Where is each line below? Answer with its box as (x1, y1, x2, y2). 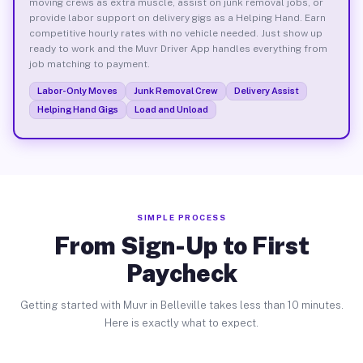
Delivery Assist (233, 85, 299, 96)
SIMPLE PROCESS (137, 212, 226, 222)
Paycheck (126, 258, 237, 288)
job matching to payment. (28, 58, 150, 70)
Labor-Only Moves (36, 85, 117, 96)
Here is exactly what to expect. (105, 317, 258, 329)
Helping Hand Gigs (36, 104, 118, 114)
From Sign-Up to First (53, 231, 310, 260)
